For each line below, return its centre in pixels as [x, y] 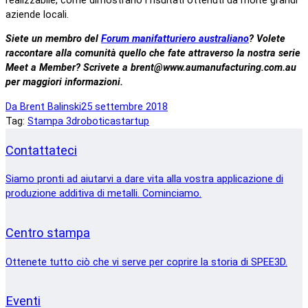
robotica [96, 121]
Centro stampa [48, 233]
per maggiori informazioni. [64, 82]
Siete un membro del [53, 39]
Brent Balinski [51, 107]
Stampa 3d [52, 121]
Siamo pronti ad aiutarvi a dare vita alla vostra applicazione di [144, 179]
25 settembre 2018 [124, 107]
